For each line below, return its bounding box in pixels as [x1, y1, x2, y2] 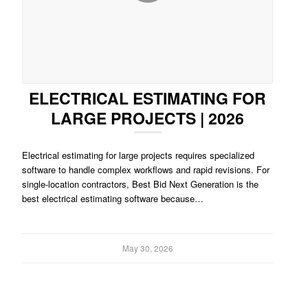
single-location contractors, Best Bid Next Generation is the [22, 177, 259, 191]
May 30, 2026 [122, 243, 173, 254]
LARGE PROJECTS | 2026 [51, 107, 245, 130]
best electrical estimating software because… [22, 192, 204, 206]
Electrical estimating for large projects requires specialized [22, 148, 255, 162]
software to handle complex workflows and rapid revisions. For [22, 163, 270, 177]
